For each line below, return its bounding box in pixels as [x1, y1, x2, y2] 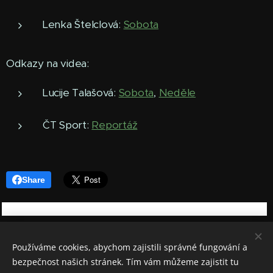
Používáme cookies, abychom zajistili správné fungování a [12, 241, 247, 253]
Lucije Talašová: [43, 86, 119, 99]
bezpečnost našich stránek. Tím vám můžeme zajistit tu [12, 256, 239, 268]
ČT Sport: [43, 118, 92, 132]
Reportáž [91, 118, 138, 132]
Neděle [158, 86, 196, 99]
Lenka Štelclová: [43, 18, 124, 31]
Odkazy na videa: [6, 57, 89, 70]
